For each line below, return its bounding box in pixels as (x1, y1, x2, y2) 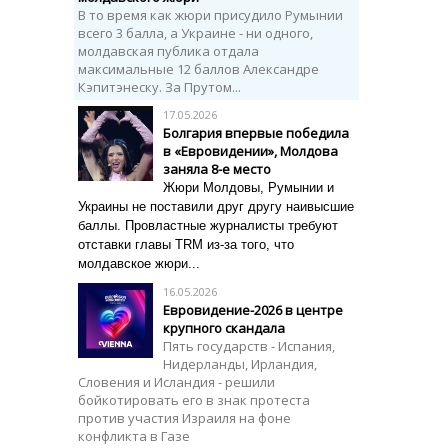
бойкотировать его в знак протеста (78, 391, 310, 409)
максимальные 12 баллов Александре (78, 60, 319, 78)
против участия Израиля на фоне (78, 409, 291, 427)
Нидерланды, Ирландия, (163, 355, 317, 373)
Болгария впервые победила (163, 124, 349, 142)
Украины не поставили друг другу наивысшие (78, 199, 354, 214)
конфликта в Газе (78, 427, 190, 445)
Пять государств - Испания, (163, 337, 335, 355)
